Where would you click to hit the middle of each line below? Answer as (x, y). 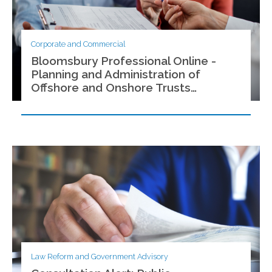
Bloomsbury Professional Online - (124, 60)
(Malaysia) (59, 100)
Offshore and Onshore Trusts (111, 87)
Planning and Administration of (116, 74)
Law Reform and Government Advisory (100, 257)
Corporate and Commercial (78, 44)
